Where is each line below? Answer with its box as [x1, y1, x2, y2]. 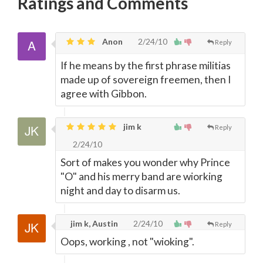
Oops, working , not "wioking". [60, 235, 194, 248]
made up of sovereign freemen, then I [60, 73, 231, 86]
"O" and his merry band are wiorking [60, 170, 222, 183]
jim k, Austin [69, 218, 118, 228]
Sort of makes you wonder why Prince [60, 156, 230, 168]
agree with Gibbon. [60, 87, 147, 100]
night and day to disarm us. [60, 184, 180, 197]
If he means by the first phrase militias [60, 59, 231, 72]
